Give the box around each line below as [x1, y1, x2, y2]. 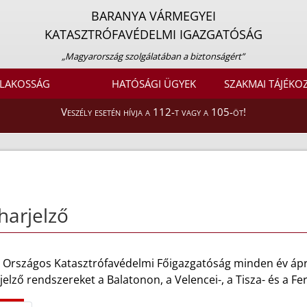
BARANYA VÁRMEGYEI [90, 8, 216, 24]
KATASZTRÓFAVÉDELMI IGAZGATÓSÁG [44, 26, 262, 42]
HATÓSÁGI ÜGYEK [111, 77, 196, 91]
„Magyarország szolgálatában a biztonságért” [62, 50, 245, 62]
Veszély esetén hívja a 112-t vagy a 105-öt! [61, 105, 246, 119]
